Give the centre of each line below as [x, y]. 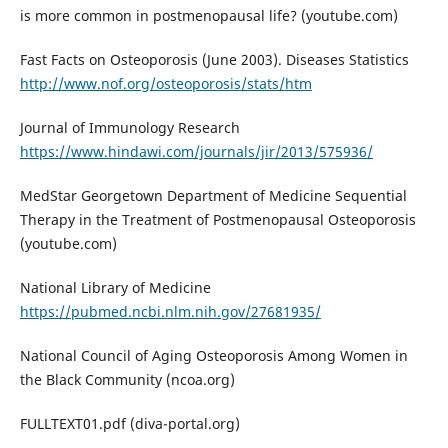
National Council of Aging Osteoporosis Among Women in [213, 356]
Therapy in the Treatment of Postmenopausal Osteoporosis [217, 220]
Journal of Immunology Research [129, 128]
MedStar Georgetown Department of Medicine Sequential [213, 196]
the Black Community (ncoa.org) [127, 380]
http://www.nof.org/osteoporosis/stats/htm [165, 84]
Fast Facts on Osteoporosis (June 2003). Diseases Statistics [214, 60]
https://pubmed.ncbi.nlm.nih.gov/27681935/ [170, 312]
